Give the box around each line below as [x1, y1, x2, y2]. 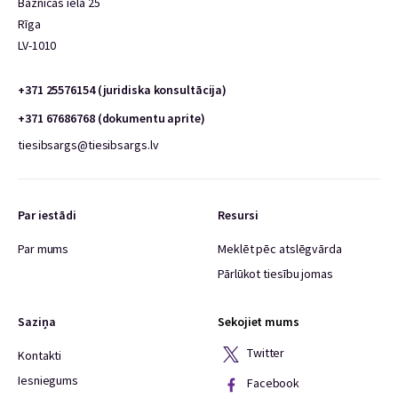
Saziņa [18, 314, 56, 330]
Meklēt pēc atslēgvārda [218, 241, 342, 257]
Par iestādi [18, 207, 77, 223]
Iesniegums [18, 372, 78, 388]
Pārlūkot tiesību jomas [218, 266, 333, 282]
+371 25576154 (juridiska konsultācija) [18, 82, 227, 98]
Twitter [244, 345, 285, 362]
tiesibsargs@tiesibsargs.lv [18, 137, 159, 153]
